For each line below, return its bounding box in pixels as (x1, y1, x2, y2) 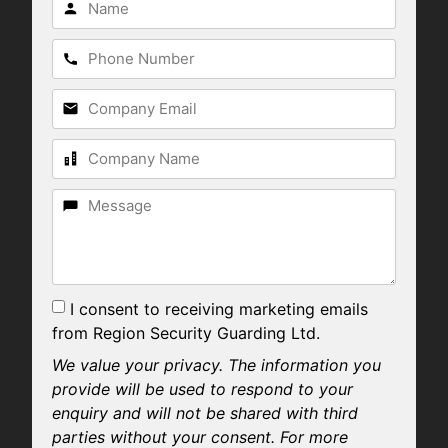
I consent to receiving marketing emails (69, 298, 368, 319)
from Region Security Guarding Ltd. (51, 322, 320, 343)
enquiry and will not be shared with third (51, 402, 358, 423)
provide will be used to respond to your (51, 378, 353, 399)
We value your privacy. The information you (51, 354, 381, 375)
